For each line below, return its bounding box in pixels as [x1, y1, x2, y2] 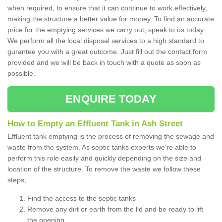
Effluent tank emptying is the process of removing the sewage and [7, 132, 214, 141]
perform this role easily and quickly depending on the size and [7, 154, 201, 163]
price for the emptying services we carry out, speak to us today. [7, 26, 205, 34]
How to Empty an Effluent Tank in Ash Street [7, 119, 183, 129]
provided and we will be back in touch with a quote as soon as [7, 58, 201, 67]
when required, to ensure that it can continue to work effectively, [7, 4, 207, 12]
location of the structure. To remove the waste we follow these [7, 165, 201, 173]
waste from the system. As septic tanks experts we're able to [7, 143, 196, 152]
